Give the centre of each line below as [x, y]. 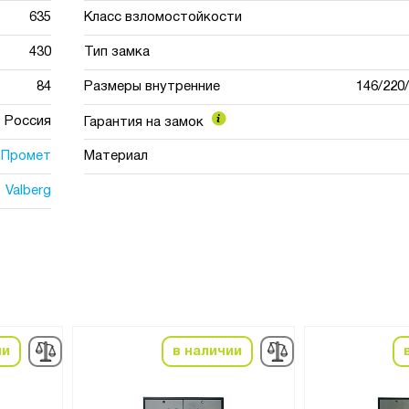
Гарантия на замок [146, 122]
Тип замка [117, 52]
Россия [27, 121]
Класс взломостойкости [163, 17]
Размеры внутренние [152, 87]
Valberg [28, 191]
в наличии [207, 351]
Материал [116, 156]
